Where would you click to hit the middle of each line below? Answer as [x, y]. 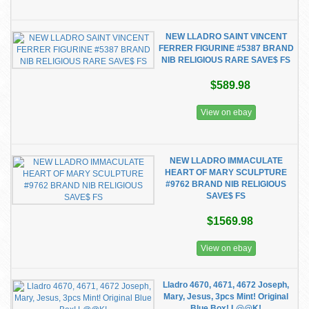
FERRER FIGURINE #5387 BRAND [226, 48]
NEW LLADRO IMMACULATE [226, 161]
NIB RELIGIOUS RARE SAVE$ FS [226, 60]
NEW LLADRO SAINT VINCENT [226, 37]
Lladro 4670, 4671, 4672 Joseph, [226, 285]
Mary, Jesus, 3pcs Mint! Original [226, 297]
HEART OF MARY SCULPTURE [226, 172]
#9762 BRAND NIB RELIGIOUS [226, 184]
